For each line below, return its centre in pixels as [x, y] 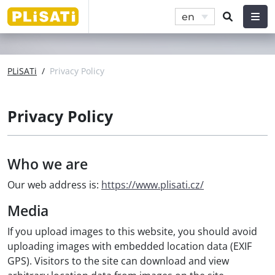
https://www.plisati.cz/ [153, 185]
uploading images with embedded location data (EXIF [130, 246]
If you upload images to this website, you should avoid [132, 231]
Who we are [48, 164]
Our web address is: [54, 185]
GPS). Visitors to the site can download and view [118, 261]
